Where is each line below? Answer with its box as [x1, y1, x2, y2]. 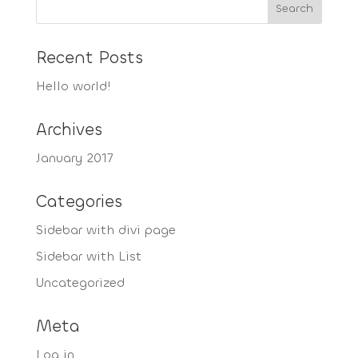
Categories [35, 190, 122, 213]
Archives [35, 118, 102, 141]
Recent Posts [35, 46, 143, 69]
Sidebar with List [35, 248, 141, 265]
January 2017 [35, 149, 113, 166]
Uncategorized [35, 274, 125, 291]
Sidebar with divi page [35, 221, 176, 238]
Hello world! [35, 78, 111, 94]
